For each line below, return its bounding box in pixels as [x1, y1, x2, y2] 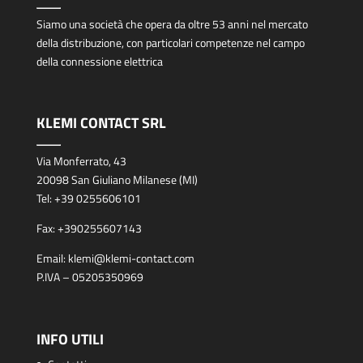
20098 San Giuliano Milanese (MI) [36, 171, 198, 189]
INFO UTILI [36, 327, 104, 350]
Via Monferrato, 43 [36, 152, 126, 170]
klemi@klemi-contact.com [67, 250, 194, 267]
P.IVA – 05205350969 [36, 268, 143, 286]
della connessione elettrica [36, 53, 163, 70]
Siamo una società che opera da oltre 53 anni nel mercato [36, 15, 308, 33]
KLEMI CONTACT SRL [36, 112, 166, 135]
